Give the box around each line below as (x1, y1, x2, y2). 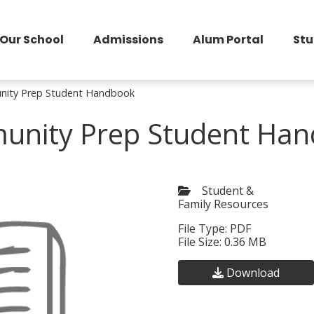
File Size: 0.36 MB (178, 233, 266, 250)
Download (226, 264, 280, 280)
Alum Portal (193, 31, 264, 48)
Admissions (93, 31, 163, 48)
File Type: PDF (178, 220, 251, 236)
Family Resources (178, 196, 268, 212)
